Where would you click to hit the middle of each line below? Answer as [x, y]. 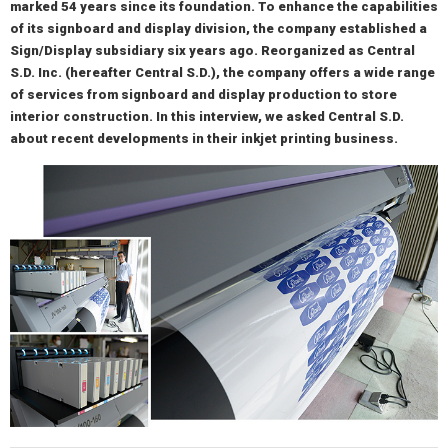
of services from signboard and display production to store [203, 94]
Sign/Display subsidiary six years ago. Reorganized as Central [212, 50]
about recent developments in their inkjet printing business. [204, 138]
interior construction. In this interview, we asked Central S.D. [207, 116]
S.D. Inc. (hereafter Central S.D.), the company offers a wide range [222, 72]
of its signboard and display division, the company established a [218, 28]
